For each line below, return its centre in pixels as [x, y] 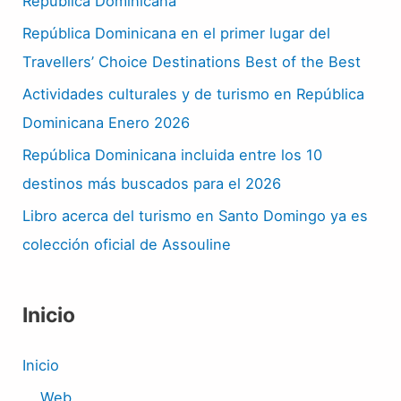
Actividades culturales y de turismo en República [194, 94]
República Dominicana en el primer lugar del [177, 33]
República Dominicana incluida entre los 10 [173, 154]
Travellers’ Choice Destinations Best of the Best [192, 61]
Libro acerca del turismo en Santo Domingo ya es [196, 215]
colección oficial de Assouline [127, 244]
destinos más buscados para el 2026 [152, 183]
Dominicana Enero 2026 [107, 122]
